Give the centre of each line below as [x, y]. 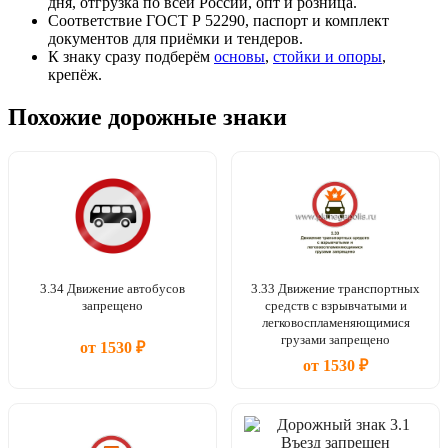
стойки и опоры [327, 57]
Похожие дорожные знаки [147, 117]
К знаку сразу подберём [131, 57]
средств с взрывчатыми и [335, 305]
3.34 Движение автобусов [112, 288]
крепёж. [75, 75]
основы [239, 57]
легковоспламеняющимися [335, 322]
